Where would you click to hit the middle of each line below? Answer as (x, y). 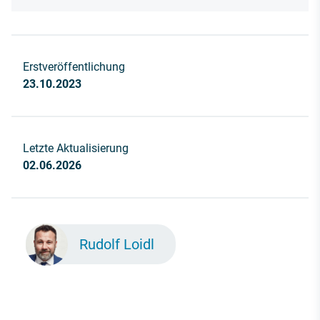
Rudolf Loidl (117, 245)
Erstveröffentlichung (74, 67)
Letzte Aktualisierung (76, 149)
